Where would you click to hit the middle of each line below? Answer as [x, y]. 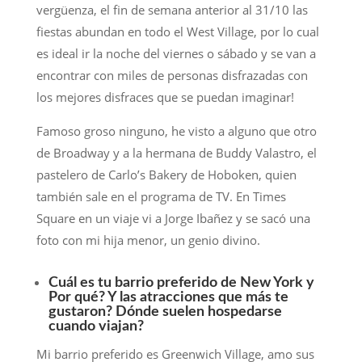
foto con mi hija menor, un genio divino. [148, 240]
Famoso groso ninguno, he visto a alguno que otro [176, 131]
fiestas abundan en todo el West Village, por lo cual [177, 32]
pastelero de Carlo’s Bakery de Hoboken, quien [166, 175]
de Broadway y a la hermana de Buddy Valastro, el [176, 153]
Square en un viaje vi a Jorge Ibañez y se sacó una [173, 219]
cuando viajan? [96, 327]
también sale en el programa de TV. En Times [161, 197]
